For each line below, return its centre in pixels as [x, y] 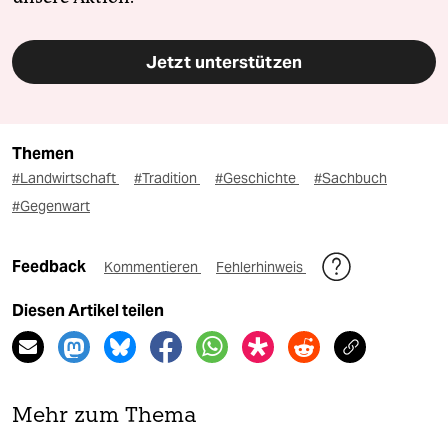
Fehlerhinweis [261, 267]
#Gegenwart [51, 206]
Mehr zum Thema [104, 417]
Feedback [50, 267]
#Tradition [167, 178]
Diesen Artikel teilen [88, 311]
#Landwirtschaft [65, 178]
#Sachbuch [350, 178]
